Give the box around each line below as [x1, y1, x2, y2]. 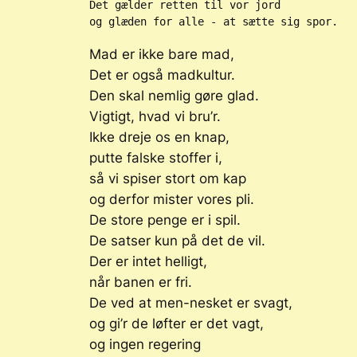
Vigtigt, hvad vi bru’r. [89, 108, 221, 124]
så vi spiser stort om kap [89, 170, 246, 186]
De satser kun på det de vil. [89, 232, 265, 249]
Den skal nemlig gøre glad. [89, 87, 259, 104]
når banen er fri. [89, 273, 192, 290]
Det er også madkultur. [89, 66, 235, 83]
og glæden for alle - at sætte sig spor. [89, 15, 338, 29]
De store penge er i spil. [89, 211, 241, 228]
